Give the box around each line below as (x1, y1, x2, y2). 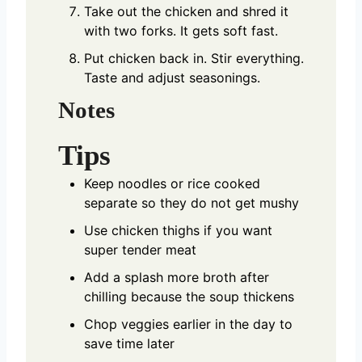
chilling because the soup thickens (84, 288, 294, 305)
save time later (84, 335, 175, 351)
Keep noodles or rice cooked (84, 175, 260, 192)
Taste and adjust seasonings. (84, 69, 260, 86)
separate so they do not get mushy (84, 194, 299, 211)
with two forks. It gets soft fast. (84, 22, 278, 39)
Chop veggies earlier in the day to (84, 315, 293, 332)
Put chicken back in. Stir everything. (84, 49, 304, 66)
